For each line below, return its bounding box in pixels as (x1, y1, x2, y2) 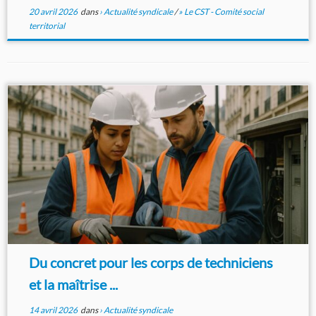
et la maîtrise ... (28, 276, 118, 293)
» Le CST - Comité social (178, 6, 264, 18)
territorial (28, 20, 65, 32)
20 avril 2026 (28, 6, 78, 18)
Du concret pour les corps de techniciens (28, 254, 273, 272)
